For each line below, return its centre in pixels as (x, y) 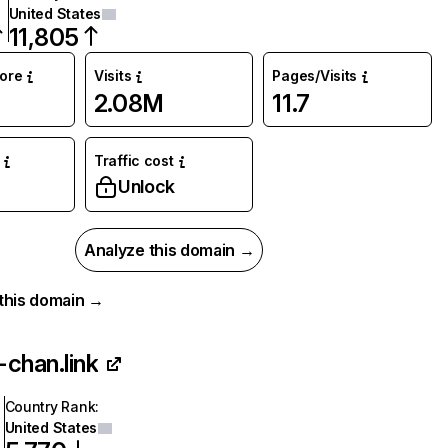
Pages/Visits (315, 75)
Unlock (146, 186)
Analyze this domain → (169, 250)
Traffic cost (133, 160)
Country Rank (50, 406)
